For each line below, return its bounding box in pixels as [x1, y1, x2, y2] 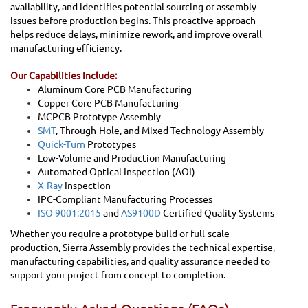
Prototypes [85, 138, 136, 150]
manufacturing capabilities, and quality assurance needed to [10, 255, 270, 267]
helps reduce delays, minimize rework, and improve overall [10, 28, 262, 40]
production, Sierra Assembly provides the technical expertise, [10, 241, 275, 253]
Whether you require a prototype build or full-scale [10, 228, 230, 239]
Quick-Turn [38, 138, 85, 150]
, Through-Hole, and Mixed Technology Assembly [56, 124, 264, 136]
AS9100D [121, 207, 161, 219]
